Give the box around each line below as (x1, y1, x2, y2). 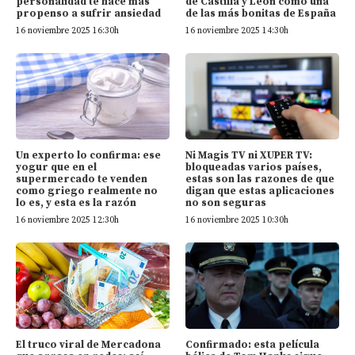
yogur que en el (16, 160, 97, 174)
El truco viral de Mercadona (16, 338, 161, 351)
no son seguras (185, 196, 266, 209)
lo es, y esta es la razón (16, 196, 136, 209)
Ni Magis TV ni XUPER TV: (185, 148, 312, 162)
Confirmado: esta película (185, 338, 319, 351)
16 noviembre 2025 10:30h (185, 214, 288, 226)
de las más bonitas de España (185, 6, 336, 20)
